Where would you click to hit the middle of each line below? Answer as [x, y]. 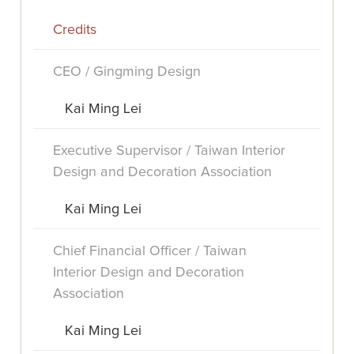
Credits [75, 30]
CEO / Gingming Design [127, 72]
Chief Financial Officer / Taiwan [150, 252]
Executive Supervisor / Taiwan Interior [169, 151]
